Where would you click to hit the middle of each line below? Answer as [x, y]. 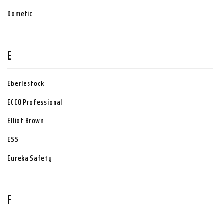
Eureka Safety [30, 158]
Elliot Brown [26, 120]
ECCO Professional [35, 102]
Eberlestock [26, 83]
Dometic [20, 13]
